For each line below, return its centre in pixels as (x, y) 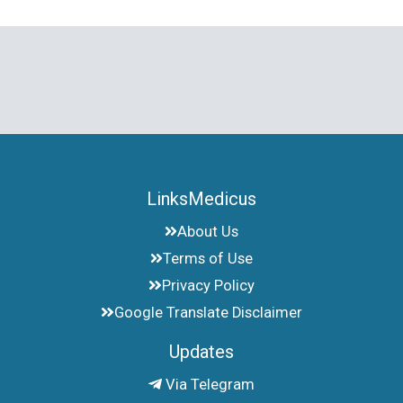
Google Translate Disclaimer (208, 313)
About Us (208, 232)
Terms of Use (208, 259)
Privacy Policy (208, 286)
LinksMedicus (201, 199)
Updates (201, 352)
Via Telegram (208, 385)
